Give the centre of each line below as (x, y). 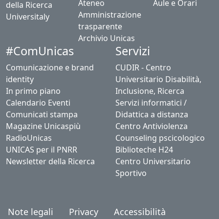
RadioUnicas (29, 138)
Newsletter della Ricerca (50, 161)
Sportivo (131, 173)
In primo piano (33, 91)
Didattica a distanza (152, 114)
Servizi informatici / (151, 103)
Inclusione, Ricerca (150, 91)
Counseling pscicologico (160, 138)
